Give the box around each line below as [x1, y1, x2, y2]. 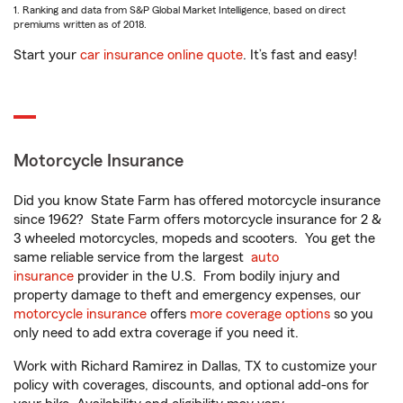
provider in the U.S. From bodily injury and [74, 269, 340, 283]
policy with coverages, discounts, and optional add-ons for [13, 378, 369, 392]
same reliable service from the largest [13, 250, 251, 264]
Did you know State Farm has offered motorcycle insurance [13, 193, 381, 208]
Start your [13, 48, 80, 62]
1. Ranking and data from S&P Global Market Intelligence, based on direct [13, 4, 345, 15]
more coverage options [190, 307, 330, 321]
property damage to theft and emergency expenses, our [13, 288, 361, 302]
